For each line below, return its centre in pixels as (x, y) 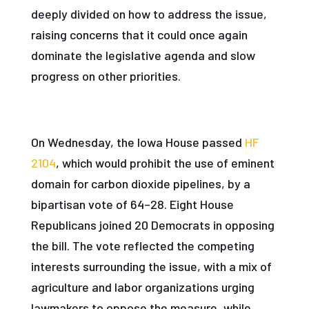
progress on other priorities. (106, 76)
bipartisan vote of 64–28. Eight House (132, 205)
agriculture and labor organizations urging (142, 287)
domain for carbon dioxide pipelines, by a (140, 184)
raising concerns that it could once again (139, 35)
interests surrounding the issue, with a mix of (151, 267)
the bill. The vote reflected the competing (142, 246)
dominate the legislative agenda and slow (143, 56)
